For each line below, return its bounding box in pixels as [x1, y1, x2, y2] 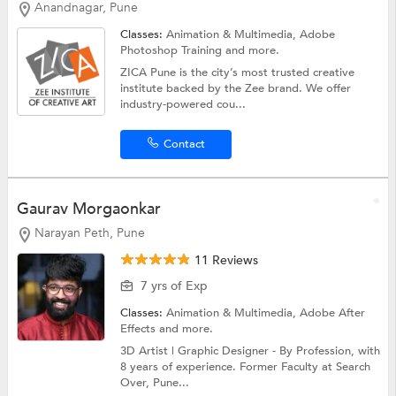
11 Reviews [191, 251, 259, 269]
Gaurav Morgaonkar [16, 198, 161, 221]
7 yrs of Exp [141, 277, 209, 294]
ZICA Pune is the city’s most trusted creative [120, 65, 355, 81]
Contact [163, 136, 205, 153]
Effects [120, 320, 160, 337]
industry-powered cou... [120, 96, 247, 113]
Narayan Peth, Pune [34, 225, 145, 242]
